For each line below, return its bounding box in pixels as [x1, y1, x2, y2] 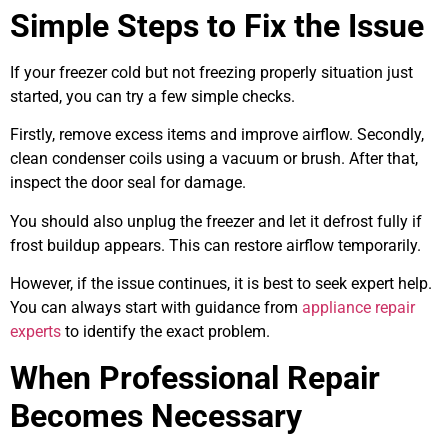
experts [10, 322, 61, 342]
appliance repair [302, 298, 415, 318]
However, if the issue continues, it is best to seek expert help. [10, 274, 432, 294]
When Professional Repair [10, 358, 380, 397]
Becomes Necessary [10, 396, 302, 435]
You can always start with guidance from [10, 298, 302, 318]
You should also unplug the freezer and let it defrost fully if [10, 211, 422, 231]
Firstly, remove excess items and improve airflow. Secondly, [10, 125, 424, 145]
